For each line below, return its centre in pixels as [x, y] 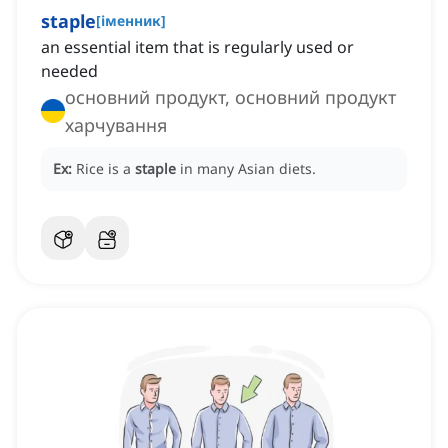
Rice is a [105, 169]
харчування [116, 125]
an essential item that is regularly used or [197, 47]
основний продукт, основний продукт [230, 97]
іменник [131, 21]
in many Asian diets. [248, 169]
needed [69, 71]
